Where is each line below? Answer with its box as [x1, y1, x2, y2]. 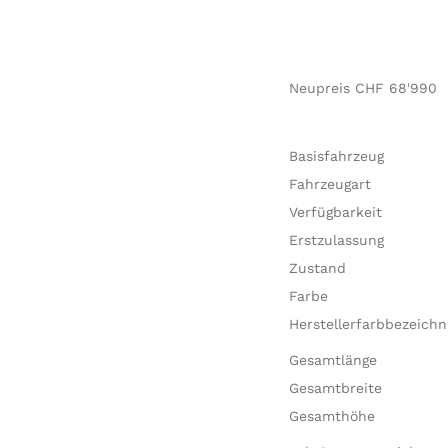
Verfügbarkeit [288, 204, 382, 220]
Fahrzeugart [288, 176, 371, 192]
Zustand [288, 260, 346, 276]
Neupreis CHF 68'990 [288, 80, 437, 96]
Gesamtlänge [288, 352, 377, 368]
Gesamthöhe [288, 408, 375, 424]
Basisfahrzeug [288, 148, 384, 164]
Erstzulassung [288, 232, 384, 248]
